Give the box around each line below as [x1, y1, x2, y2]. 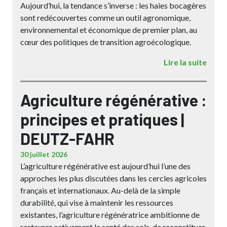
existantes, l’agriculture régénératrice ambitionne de [20, 210, 200, 219]
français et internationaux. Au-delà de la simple [20, 185, 180, 195]
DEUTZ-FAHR [20, 129, 115, 148]
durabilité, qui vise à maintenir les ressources [20, 198, 173, 207]
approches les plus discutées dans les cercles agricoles [20, 173, 207, 183]
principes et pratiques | [20, 109, 184, 129]
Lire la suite [164, 57, 207, 67]
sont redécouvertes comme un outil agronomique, [20, 13, 191, 22]
